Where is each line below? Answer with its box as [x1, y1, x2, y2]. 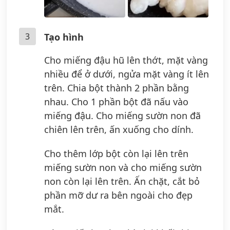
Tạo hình [44, 30, 84, 43]
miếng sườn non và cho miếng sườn [44, 161, 202, 174]
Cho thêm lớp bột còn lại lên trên [44, 147, 188, 160]
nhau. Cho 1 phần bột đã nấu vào [44, 95, 188, 108]
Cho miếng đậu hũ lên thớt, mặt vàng [44, 53, 208, 66]
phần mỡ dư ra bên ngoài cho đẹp [44, 188, 193, 201]
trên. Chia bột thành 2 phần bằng [44, 81, 189, 94]
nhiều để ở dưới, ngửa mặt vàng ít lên [44, 67, 209, 80]
